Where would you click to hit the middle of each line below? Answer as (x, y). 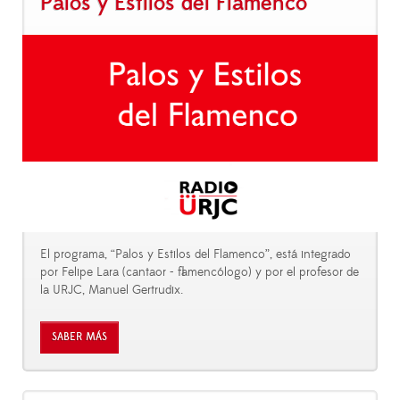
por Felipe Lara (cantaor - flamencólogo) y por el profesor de (200, 273)
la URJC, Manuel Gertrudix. (112, 291)
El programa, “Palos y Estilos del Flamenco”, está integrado (196, 255)
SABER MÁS (79, 337)
